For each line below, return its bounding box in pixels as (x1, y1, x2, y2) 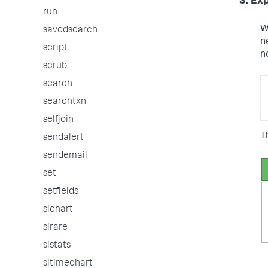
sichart (43, 205, 73, 215)
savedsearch (43, 26, 98, 35)
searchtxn (43, 98, 86, 107)
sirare (43, 223, 68, 233)
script (43, 44, 68, 53)
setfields (43, 187, 78, 197)
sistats (43, 241, 71, 251)
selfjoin (43, 115, 74, 125)
